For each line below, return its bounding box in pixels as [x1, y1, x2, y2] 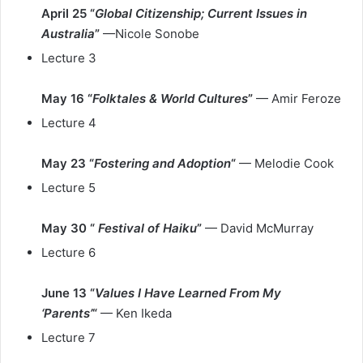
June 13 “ [41, 284, 95, 301]
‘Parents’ [41, 305, 92, 321]
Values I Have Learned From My [95, 284, 281, 301]
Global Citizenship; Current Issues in [95, 5, 307, 21]
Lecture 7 [41, 329, 96, 345]
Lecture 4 [41, 114, 96, 130]
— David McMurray [202, 220, 314, 236]
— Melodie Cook [236, 155, 334, 171]
